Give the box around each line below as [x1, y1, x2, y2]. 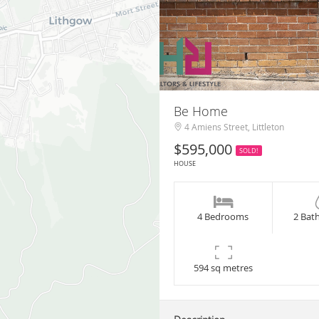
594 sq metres [194, 261, 253, 275]
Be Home [174, 103, 228, 120]
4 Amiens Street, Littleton [182, 121, 284, 133]
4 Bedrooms [197, 210, 249, 224]
